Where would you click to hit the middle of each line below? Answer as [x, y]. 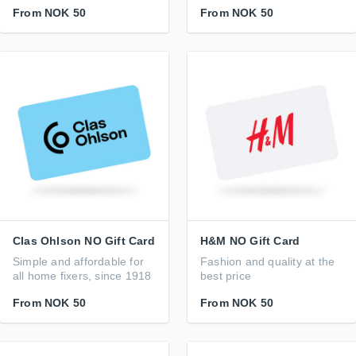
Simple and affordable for [78, 261]
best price [226, 276]
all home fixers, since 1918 [82, 276]
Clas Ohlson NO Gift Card [84, 241]
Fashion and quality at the [268, 261]
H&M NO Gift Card [250, 241]
